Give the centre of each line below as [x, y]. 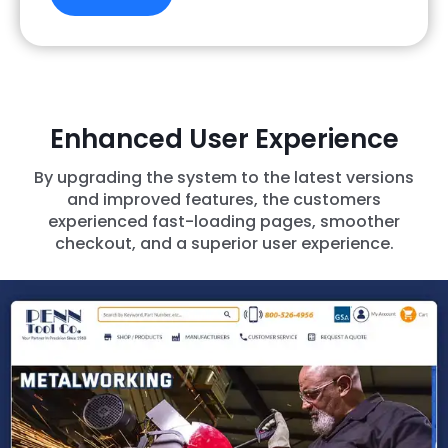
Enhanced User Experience [224, 139]
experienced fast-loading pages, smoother [224, 221]
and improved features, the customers [224, 199]
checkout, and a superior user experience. [224, 243]
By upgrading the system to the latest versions [224, 177]
